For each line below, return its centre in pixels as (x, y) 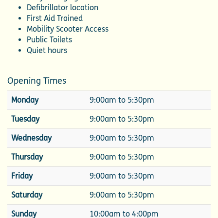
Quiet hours (47, 51)
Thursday (27, 157)
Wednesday (31, 138)
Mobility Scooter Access (68, 29)
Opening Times (37, 81)
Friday (22, 176)
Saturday (27, 195)
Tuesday (25, 119)
